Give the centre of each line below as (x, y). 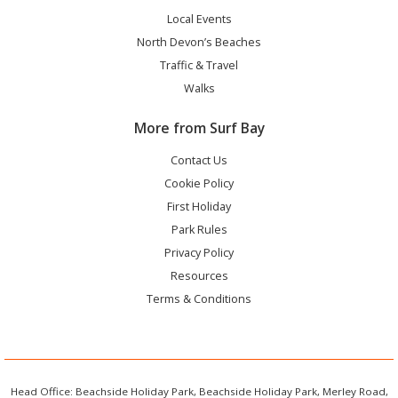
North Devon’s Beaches (199, 42)
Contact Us (199, 160)
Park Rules (199, 229)
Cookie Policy (199, 183)
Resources (199, 275)
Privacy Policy (199, 252)
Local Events (199, 19)
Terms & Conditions (199, 298)
